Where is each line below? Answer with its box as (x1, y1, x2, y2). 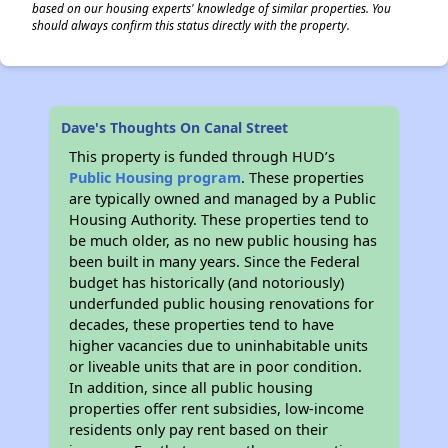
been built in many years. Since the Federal (69, 252, 361, 271)
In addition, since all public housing (69, 378, 314, 397)
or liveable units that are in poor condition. (69, 357, 363, 376)
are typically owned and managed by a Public (69, 189, 377, 208)
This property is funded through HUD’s (69, 147, 336, 166)
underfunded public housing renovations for (69, 294, 375, 313)
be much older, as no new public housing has (69, 231, 378, 250)
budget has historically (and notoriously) (69, 273, 345, 292)
